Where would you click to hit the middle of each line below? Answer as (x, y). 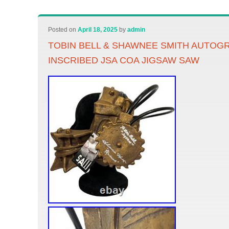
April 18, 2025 (98, 30)
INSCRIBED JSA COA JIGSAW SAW (124, 60)
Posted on (63, 30)
